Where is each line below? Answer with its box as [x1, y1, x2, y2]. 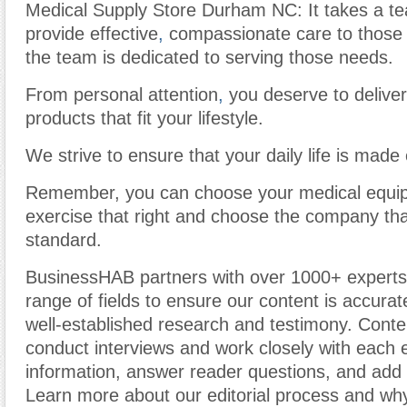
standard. [25, 230, 102, 250]
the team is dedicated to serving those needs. [25, 47, 393, 67]
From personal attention [25, 84, 218, 104]
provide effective [25, 24, 158, 44]
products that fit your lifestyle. [25, 108, 263, 128]
